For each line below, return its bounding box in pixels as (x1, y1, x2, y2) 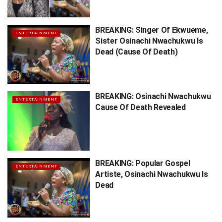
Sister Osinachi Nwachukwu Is (95, 36, 203, 46)
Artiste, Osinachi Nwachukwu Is (95, 169, 208, 179)
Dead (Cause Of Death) (95, 47, 178, 56)
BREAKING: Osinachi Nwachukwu (95, 92, 211, 102)
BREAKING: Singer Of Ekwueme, (95, 25, 208, 35)
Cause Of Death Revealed (95, 103, 186, 112)
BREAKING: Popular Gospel (95, 158, 190, 168)
